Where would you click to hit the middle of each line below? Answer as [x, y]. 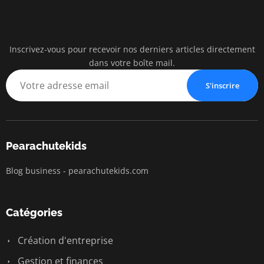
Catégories [34, 212]
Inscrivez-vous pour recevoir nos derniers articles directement [132, 49]
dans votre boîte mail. [132, 62]
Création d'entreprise [64, 240]
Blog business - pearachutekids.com [77, 170]
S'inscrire [222, 85]
